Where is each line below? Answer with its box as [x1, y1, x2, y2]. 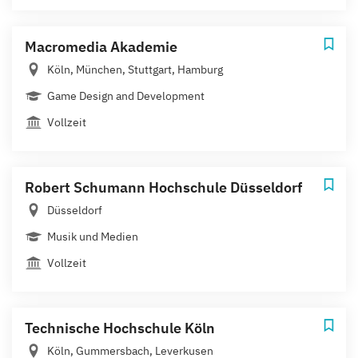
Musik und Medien [47, 229, 138, 244]
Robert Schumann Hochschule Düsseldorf [25, 177, 302, 197]
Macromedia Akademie [25, 37, 177, 56]
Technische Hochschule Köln [25, 318, 215, 337]
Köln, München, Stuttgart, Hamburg [47, 62, 223, 77]
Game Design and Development [47, 88, 205, 103]
